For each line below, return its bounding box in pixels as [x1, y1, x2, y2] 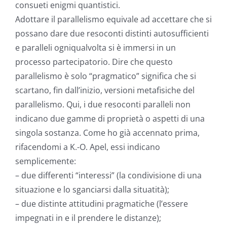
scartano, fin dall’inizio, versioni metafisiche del [15, 85, 195, 96]
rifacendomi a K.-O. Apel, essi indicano [15, 141, 160, 153]
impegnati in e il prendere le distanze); [15, 212, 161, 224]
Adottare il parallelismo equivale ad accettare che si [15, 14, 212, 25]
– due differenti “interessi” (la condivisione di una [15, 170, 202, 181]
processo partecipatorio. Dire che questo [15, 56, 173, 68]
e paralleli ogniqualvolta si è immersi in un [15, 42, 176, 54]
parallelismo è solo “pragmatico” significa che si [15, 70, 196, 82]
